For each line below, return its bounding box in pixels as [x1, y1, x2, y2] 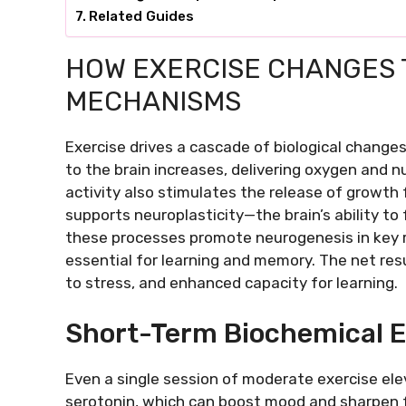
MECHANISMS [65, 84, 241, 118]
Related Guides [89, 7, 195, 24]
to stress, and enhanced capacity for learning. [65, 273, 398, 292]
